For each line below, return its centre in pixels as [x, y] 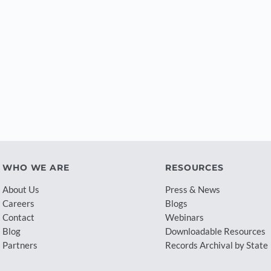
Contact [19, 217]
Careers [19, 203]
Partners [20, 245]
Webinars [185, 217]
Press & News [193, 189]
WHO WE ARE [36, 167]
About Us [21, 189]
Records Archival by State [217, 245]
